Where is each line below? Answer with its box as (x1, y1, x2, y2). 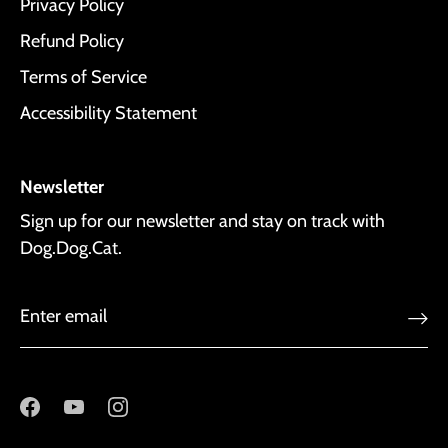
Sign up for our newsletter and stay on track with (20, 210, 385, 233)
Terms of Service (20, 66, 147, 89)
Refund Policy (20, 30, 124, 53)
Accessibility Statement (20, 102, 197, 125)
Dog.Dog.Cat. (20, 237, 122, 260)
